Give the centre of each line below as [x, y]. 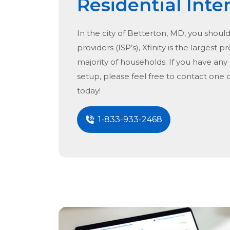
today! [89, 91]
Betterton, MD [156, 33]
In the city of [102, 33]
